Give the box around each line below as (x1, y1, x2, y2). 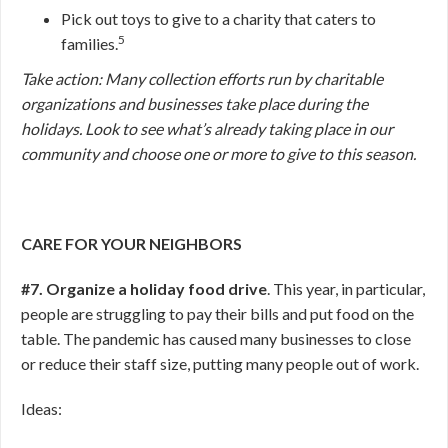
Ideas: (21, 399, 65, 418)
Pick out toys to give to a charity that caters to (61, 9, 376, 28)
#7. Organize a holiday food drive (21, 279, 267, 298)
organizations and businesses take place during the (21, 94, 368, 113)
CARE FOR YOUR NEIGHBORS (21, 234, 242, 253)
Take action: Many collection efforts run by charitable (21, 69, 383, 88)
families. (61, 34, 118, 53)
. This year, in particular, (267, 279, 425, 298)
